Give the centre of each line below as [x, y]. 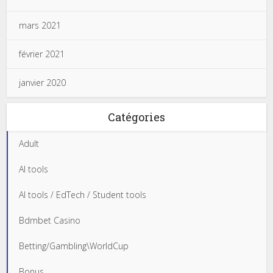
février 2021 [42, 54]
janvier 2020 [43, 83]
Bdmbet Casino [50, 220]
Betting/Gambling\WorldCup [74, 246]
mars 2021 [40, 25]
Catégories [136, 117]
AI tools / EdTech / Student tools [83, 195]
